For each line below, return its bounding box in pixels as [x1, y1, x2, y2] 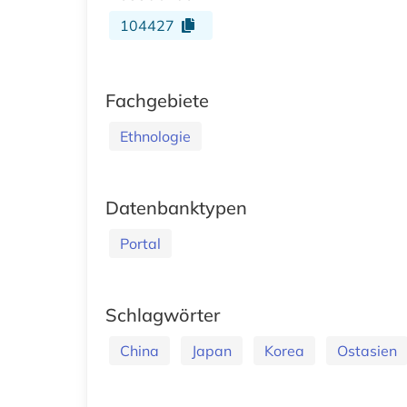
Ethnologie [120, 126, 191, 145]
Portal [120, 233, 161, 253]
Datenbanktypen [105, 195, 247, 219]
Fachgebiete [105, 88, 209, 112]
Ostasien [337, 341, 397, 360]
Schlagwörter [105, 303, 220, 326]
